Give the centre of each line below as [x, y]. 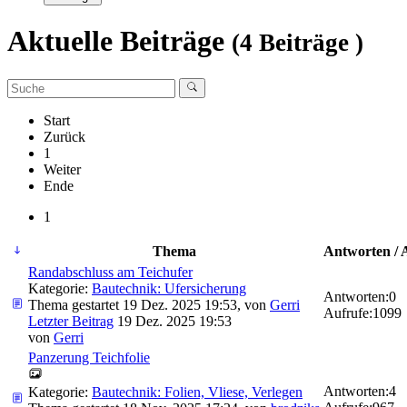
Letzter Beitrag [71, 322]
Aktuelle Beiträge [119, 41]
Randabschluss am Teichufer [110, 273]
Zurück [65, 137]
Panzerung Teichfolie [89, 358]
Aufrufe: [348, 313]
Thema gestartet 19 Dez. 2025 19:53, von [149, 305]
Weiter [62, 170]
